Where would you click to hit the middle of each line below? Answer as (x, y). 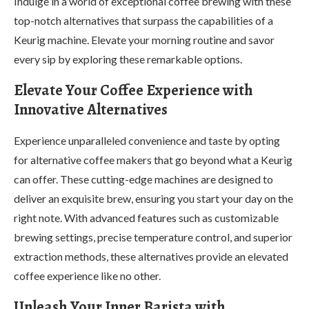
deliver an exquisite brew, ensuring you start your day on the (153, 198)
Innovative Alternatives (91, 109)
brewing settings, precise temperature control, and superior (153, 237)
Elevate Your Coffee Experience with (133, 90)
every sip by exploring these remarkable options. (128, 59)
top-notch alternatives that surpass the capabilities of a (143, 20)
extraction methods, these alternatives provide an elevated (151, 256)
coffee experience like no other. (87, 275)
